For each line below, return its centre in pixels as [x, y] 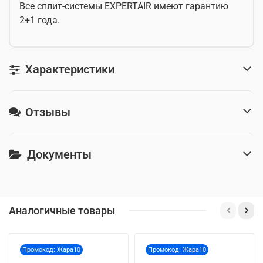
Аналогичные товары [62, 210]
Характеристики [70, 69]
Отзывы [48, 112]
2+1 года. [40, 20]
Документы [59, 155]
